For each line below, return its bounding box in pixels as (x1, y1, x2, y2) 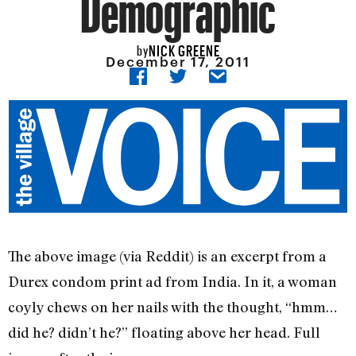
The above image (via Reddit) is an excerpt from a (8, 247, 327, 265)
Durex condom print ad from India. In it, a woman (8, 273, 337, 291)
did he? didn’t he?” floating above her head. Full (8, 323, 320, 342)
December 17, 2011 (106, 53, 250, 70)
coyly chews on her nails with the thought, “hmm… (8, 298, 337, 316)
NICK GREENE (148, 36, 220, 60)
